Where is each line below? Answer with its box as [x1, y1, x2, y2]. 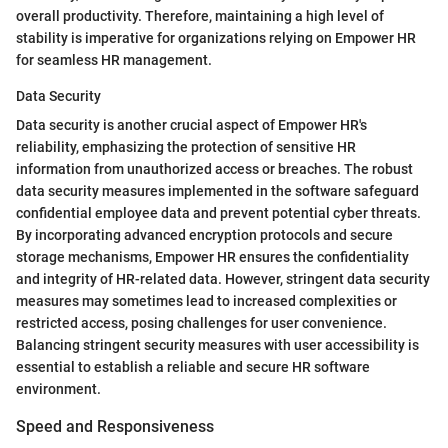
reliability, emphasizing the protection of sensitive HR [16, 139, 356, 156]
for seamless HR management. [16, 52, 212, 69]
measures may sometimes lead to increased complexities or [16, 293, 397, 310]
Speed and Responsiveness [16, 417, 214, 437]
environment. [16, 381, 101, 398]
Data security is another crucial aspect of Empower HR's [16, 117, 367, 134]
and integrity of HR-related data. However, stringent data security [16, 271, 430, 288]
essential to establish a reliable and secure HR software [16, 359, 370, 376]
